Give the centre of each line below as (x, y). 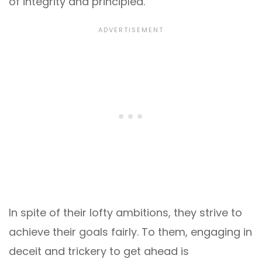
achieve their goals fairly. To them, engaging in (130, 232)
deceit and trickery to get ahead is (99, 251)
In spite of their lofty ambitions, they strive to (125, 213)
